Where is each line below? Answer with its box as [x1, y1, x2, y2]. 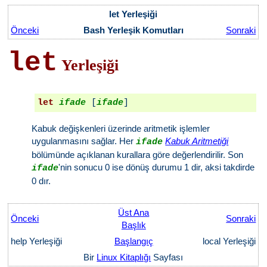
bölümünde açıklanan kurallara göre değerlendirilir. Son [32, 150, 244, 160]
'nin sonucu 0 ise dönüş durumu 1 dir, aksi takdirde [58, 162, 255, 172]
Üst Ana [118, 207, 150, 218]
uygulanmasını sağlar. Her [32, 136, 136, 146]
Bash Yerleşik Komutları [83, 25, 184, 35]
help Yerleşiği [11, 236, 65, 246]
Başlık [121, 220, 146, 230]
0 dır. [32, 176, 51, 186]
